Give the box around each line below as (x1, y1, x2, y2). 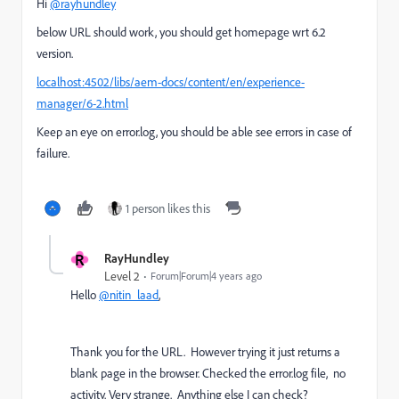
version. (37, 45, 76, 61)
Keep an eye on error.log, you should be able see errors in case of (37, 124, 352, 140)
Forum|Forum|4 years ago (151, 269, 262, 282)
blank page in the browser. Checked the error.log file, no (70, 365, 346, 381)
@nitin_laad (99, 287, 159, 303)
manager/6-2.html (37, 95, 128, 111)
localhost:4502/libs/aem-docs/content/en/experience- (37, 74, 305, 90)
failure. (37, 145, 72, 161)
